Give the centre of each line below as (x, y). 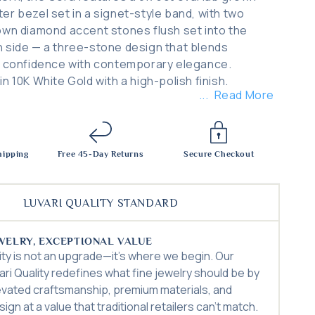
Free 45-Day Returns (101, 154)
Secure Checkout (219, 154)
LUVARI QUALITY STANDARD (101, 203)
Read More (244, 95)
